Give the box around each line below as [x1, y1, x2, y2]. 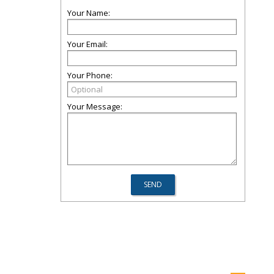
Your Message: [67, 101, 122, 112]
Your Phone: [67, 70, 113, 81]
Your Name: [67, 7, 110, 18]
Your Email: [67, 39, 108, 50]
